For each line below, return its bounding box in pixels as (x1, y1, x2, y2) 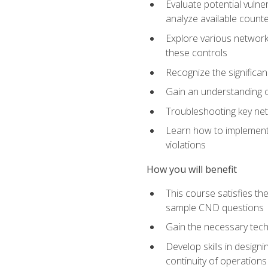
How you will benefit (146, 162, 237, 176)
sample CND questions (165, 200, 264, 214)
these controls (165, 46, 227, 60)
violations (165, 138, 206, 152)
